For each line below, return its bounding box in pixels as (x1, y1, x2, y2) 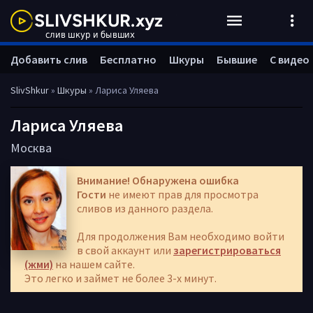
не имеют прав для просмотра (106, 187, 259, 201)
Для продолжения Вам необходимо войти (77, 229, 284, 243)
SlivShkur (10, 84, 49, 96)
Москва (10, 140, 52, 156)
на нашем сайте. (53, 257, 135, 271)
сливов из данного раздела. (77, 201, 213, 215)
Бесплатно (100, 52, 156, 66)
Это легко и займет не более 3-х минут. (24, 271, 217, 285)
